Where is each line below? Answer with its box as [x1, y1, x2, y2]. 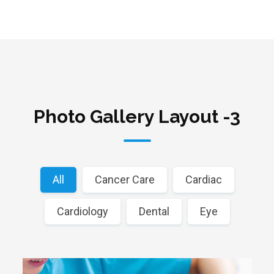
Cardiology [56, 204, 108, 218]
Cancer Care [94, 172, 155, 186]
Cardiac [185, 172, 222, 186]
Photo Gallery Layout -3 [34, 105, 240, 127]
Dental [138, 204, 169, 218]
